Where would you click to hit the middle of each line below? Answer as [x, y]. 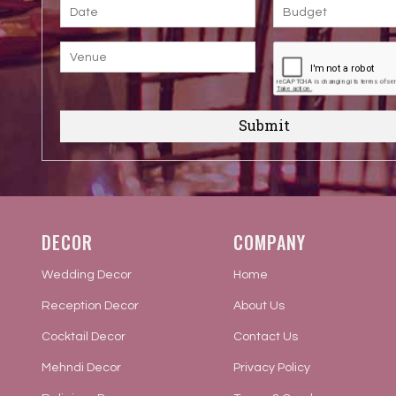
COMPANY [269, 242]
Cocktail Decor [84, 337]
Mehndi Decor [81, 368]
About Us [259, 306]
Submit [264, 125]
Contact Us [265, 337]
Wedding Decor [87, 275]
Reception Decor [90, 306]
